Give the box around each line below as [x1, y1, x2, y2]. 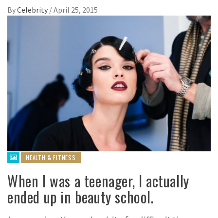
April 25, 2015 [54, 5, 98, 15]
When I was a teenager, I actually [7, 169, 189, 192]
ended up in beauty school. [7, 185, 154, 208]
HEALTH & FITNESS [26, 153, 76, 162]
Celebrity [17, 5, 49, 15]
